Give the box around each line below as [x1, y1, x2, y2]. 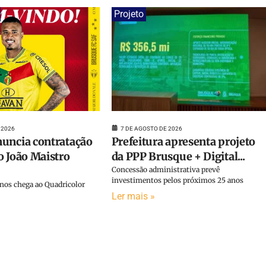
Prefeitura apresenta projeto [111, 134, 256, 148]
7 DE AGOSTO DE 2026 [120, 125, 182, 132]
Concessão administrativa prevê [111, 164, 220, 174]
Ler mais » [111, 190, 155, 202]
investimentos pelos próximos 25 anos [111, 175, 243, 185]
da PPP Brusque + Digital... [111, 149, 245, 163]
